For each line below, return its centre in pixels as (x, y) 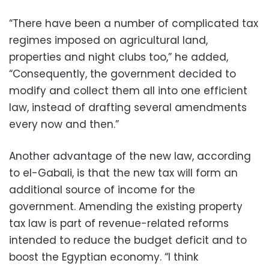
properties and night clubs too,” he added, (119, 57)
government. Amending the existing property (126, 207)
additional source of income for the (102, 190)
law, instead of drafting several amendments (128, 107)
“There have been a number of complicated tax (134, 23)
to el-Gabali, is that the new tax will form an (123, 173)
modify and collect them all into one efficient (128, 91)
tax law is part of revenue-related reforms (119, 223)
